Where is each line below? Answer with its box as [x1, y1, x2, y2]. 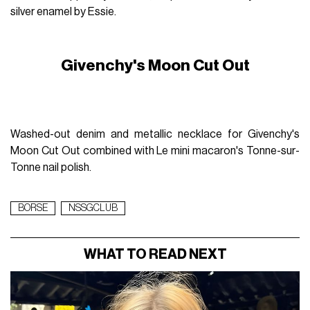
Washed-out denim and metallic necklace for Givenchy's [10, 128, 300, 140]
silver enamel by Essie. [10, 6, 117, 17]
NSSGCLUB [69, 203, 118, 213]
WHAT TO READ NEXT [83, 247, 227, 262]
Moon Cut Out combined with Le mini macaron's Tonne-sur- [10, 145, 300, 156]
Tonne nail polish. [10, 161, 92, 173]
